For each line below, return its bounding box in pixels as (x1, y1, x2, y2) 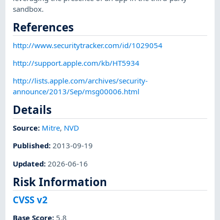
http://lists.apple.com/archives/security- (13, 76, 148, 86)
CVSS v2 (13, 193, 48, 206)
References (13, 19, 74, 35)
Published (13, 140, 49, 151)
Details (13, 102, 52, 118)
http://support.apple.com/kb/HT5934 (13, 57, 140, 68)
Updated (13, 158, 44, 168)
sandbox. (13, 3, 44, 14)
